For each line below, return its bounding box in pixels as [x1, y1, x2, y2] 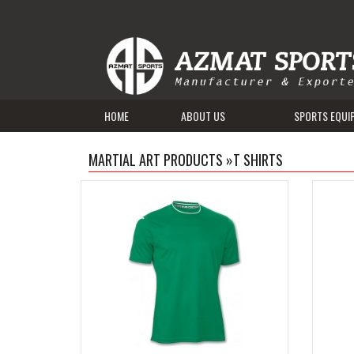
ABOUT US [180, 107, 225, 124]
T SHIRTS [233, 149, 283, 170]
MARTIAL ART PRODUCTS [88, 149, 226, 170]
